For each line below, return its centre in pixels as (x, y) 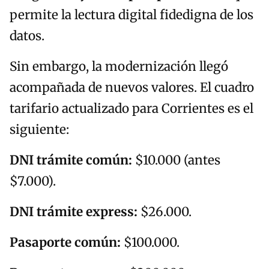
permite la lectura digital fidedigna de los (131, 15)
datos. (27, 36)
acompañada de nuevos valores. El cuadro (132, 88)
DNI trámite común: (71, 161)
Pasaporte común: (65, 243)
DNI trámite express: (74, 212)
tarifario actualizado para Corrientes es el (131, 109)
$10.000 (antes (176, 161)
